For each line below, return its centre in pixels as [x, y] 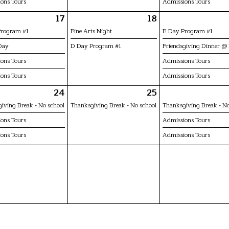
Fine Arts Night [91, 31]
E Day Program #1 [188, 31]
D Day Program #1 [96, 46]
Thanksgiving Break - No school [113, 105]
